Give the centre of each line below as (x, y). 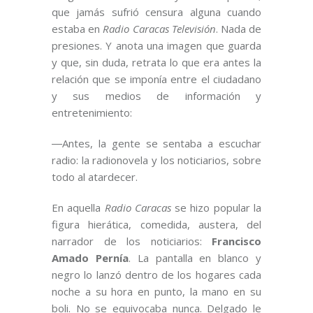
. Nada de (239, 29)
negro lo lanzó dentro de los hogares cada (156, 275)
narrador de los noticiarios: (132, 241)
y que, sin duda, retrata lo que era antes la (156, 63)
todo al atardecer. (95, 177)
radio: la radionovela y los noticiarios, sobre (156, 160)
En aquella (78, 208)
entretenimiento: (92, 113)
